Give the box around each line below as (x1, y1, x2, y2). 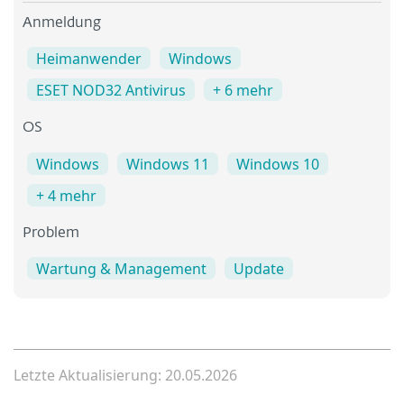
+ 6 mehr (213, 80, 273, 101)
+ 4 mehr (36, 185, 96, 206)
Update (234, 258, 284, 279)
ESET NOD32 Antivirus (36, 80, 186, 101)
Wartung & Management (36, 258, 207, 279)
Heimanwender (36, 49, 142, 69)
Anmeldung (23, 16, 101, 32)
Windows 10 (236, 153, 319, 174)
